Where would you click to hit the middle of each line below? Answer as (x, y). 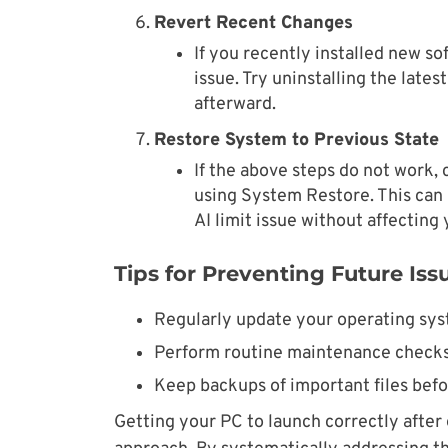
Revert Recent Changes (253, 24)
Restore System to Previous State (296, 141)
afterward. (235, 105)
